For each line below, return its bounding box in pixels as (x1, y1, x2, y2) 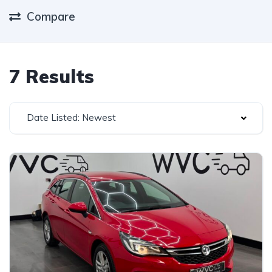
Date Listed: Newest (27, 112, 116, 123)
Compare (27, 9, 75, 24)
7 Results (9, 65, 94, 88)
